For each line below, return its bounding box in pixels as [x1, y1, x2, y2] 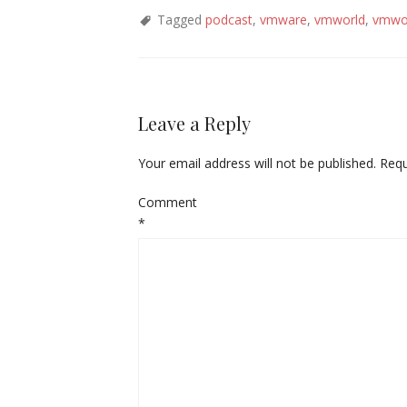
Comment [138, 194, 197, 211]
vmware [260, 11, 307, 28]
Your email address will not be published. [138, 154, 376, 172]
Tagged [157, 11, 205, 28]
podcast [205, 11, 253, 28]
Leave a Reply [138, 111, 251, 135]
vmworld [314, 11, 365, 28]
